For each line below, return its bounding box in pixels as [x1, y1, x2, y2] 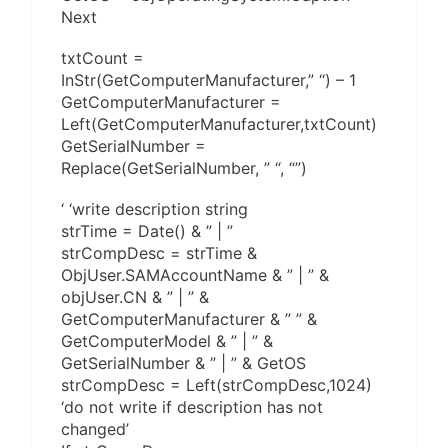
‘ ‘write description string [61, 199, 248, 220]
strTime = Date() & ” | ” [61, 221, 233, 242]
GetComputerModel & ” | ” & [61, 331, 273, 352]
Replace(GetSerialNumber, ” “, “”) [61, 158, 307, 179]
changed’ [61, 419, 129, 440]
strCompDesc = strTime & [61, 243, 257, 264]
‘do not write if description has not [61, 397, 323, 418]
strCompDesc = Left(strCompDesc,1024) [61, 375, 372, 396]
